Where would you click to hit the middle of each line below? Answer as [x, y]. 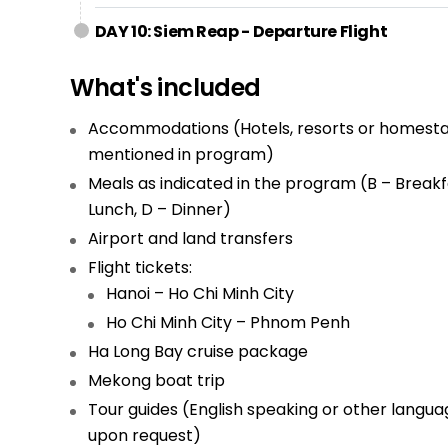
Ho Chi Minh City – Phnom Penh [227, 322]
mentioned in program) [180, 154]
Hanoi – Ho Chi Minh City [199, 293]
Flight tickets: [139, 267]
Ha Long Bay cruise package [197, 351]
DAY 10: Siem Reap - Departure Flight [241, 31]
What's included [165, 87]
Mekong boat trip [156, 380]
